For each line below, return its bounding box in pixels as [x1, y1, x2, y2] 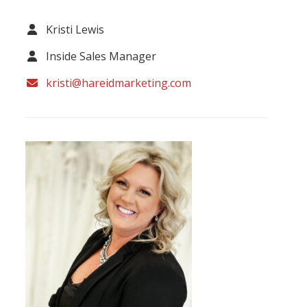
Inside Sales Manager [46, 48, 157, 64]
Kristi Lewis [46, 21, 105, 37]
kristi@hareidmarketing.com [46, 75, 192, 90]
